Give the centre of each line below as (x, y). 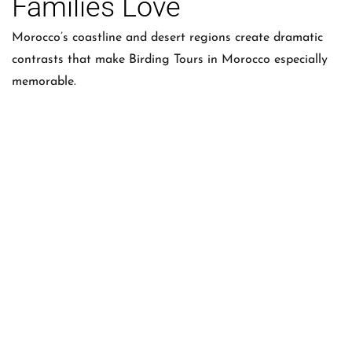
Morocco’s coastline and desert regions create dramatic (167, 37)
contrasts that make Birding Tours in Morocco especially (170, 59)
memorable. (44, 81)
